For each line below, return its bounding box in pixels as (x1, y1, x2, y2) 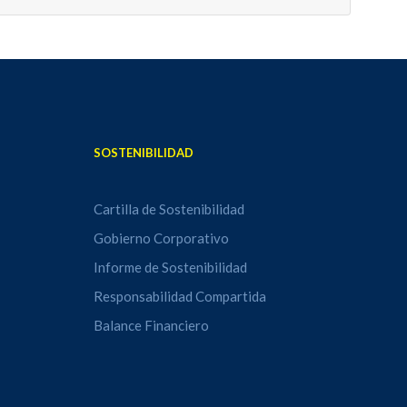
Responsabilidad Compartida (94, 288, 267, 304)
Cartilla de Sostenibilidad (94, 201, 245, 217)
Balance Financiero (94, 317, 210, 333)
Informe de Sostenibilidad (94, 259, 248, 275)
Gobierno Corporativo (94, 230, 230, 246)
